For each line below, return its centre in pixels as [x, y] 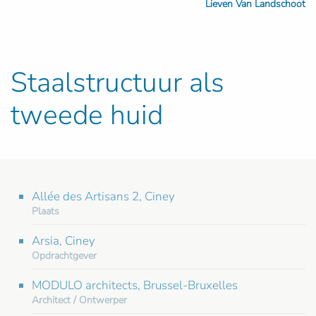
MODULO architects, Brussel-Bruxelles [135, 285]
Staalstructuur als [117, 82]
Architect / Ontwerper [79, 300]
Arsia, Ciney [63, 241]
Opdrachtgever [64, 255]
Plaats [45, 211]
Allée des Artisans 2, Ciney [103, 196]
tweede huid [87, 115]
